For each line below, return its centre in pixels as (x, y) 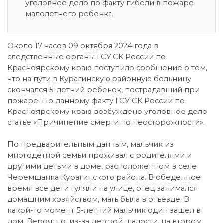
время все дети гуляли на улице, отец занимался (103, 188)
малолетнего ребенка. (69, 14)
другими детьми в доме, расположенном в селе (102, 166)
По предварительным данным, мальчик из (91, 144)
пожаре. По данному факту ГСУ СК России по (96, 101)
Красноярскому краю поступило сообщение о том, (107, 68)
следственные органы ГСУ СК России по (87, 57)
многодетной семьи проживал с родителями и (100, 155)
